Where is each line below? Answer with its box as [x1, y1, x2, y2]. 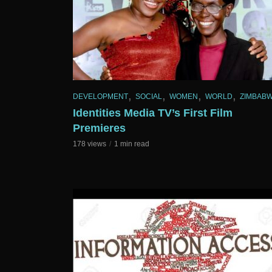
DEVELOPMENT [73, 92, 128, 101]
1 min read [114, 140, 149, 149]
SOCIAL [135, 92, 162, 101]
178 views [73, 140, 106, 149]
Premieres [73, 122, 126, 135]
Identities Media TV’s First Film [73, 107, 233, 120]
